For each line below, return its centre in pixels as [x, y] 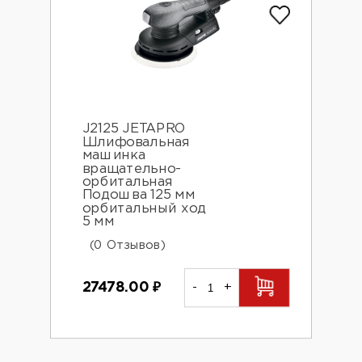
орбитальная [127, 182]
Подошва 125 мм [139, 196]
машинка [114, 156]
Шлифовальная [136, 142]
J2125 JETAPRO [134, 129]
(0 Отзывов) [127, 245]
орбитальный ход [144, 209]
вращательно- [131, 169]
